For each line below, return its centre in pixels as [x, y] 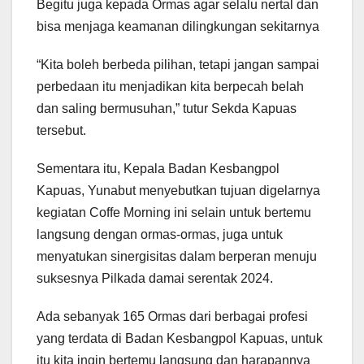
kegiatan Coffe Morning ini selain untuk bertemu [174, 212]
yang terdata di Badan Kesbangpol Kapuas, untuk [180, 338]
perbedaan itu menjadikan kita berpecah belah [170, 86]
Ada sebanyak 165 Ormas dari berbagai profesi [172, 316]
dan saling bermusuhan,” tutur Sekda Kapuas [167, 108]
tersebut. [61, 130]
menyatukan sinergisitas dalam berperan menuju [177, 256]
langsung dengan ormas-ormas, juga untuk [160, 234]
